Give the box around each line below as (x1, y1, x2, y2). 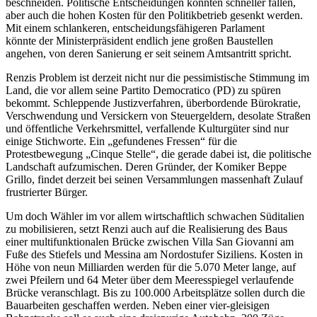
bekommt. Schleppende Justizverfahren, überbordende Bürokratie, (6, 97, 301, 110)
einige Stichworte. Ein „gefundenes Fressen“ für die (6, 135, 237, 148)
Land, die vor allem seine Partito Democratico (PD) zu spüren (6, 84, 281, 97)
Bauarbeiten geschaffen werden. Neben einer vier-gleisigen (6, 299, 270, 312)
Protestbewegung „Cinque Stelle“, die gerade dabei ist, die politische (6, 148, 311, 161)
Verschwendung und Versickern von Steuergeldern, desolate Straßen (6, 110, 311, 122)
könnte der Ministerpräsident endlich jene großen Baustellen (6, 35, 273, 47)
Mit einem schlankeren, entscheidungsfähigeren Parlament (6, 22, 265, 35)
